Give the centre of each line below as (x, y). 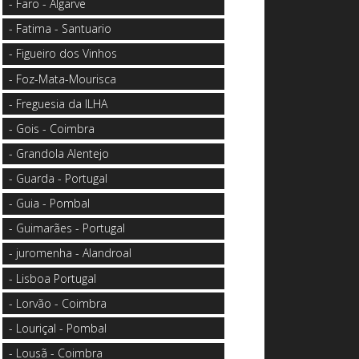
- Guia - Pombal (50, 204)
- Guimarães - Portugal (67, 228)
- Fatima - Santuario (61, 29)
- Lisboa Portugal (53, 278)
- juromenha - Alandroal (71, 253)
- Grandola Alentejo (59, 153)
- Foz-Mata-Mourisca (63, 79)
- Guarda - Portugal (58, 179)
